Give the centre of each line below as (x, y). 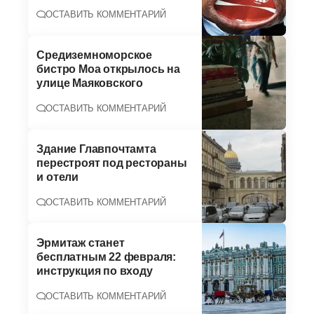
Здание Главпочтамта (96, 149)
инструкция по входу (95, 271)
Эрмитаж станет (81, 243)
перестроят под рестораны (112, 163)
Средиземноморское (94, 55)
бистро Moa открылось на (108, 69)
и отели (57, 177)
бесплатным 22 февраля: (106, 257)
